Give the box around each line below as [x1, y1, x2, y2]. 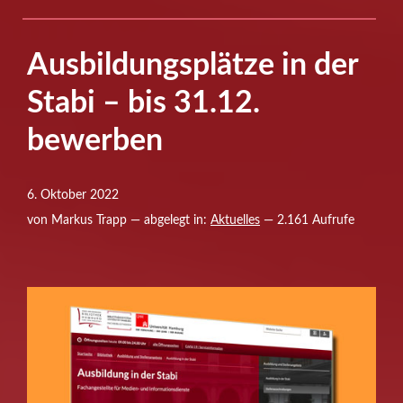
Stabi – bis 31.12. [27, 88, 260, 119]
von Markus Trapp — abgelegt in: [27, 214, 210, 227]
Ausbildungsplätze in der [27, 50, 358, 81]
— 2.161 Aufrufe [260, 214, 354, 227]
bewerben [27, 126, 163, 157]
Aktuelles [210, 214, 260, 227]
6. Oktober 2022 [27, 189, 119, 201]
